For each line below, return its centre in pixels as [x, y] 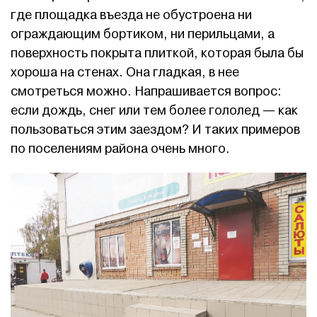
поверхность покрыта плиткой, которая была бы [157, 53]
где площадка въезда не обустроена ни [131, 15]
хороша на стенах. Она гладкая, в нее [125, 72]
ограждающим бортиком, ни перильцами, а [143, 34]
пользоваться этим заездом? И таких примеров [155, 129]
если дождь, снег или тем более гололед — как [154, 110]
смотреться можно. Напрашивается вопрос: [146, 91]
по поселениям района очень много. [120, 149]
